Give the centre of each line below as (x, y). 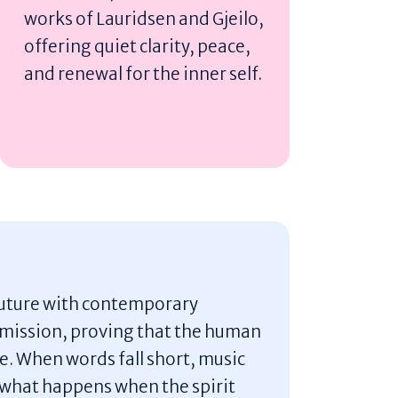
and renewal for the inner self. (143, 73)
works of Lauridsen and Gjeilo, (144, 18)
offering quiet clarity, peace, (138, 46)
